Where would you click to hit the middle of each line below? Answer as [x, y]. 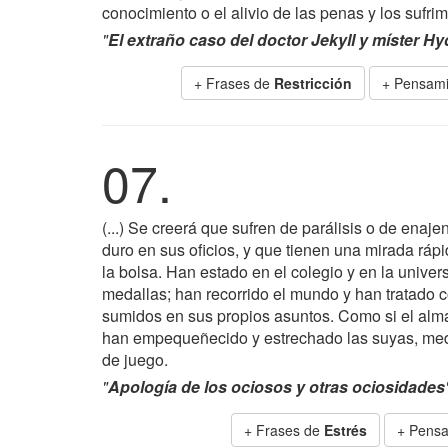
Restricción [313, 83]
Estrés [345, 430]
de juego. [135, 359]
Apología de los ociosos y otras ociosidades [276, 386]
